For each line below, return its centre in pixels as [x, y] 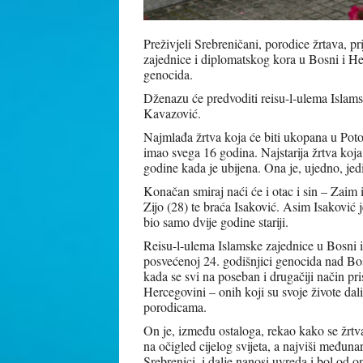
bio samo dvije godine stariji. [216, 221]
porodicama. [175, 306]
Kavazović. [172, 113]
